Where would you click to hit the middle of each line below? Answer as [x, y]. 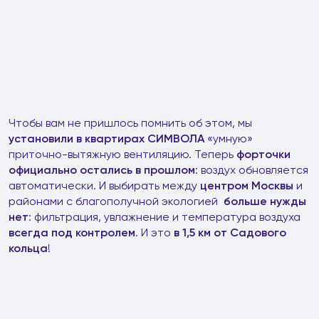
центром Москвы [247, 185]
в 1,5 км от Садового [230, 232]
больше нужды [265, 201]
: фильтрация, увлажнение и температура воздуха [164, 217]
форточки [263, 154]
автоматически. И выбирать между [104, 185]
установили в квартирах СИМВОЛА [106, 138]
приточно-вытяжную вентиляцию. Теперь [122, 154]
